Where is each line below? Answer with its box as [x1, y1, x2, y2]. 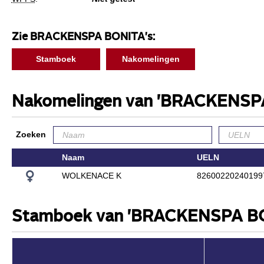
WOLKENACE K [61, 170, 121, 180]
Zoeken [15, 129, 46, 139]
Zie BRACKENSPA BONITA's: [11, 32, 155, 42]
